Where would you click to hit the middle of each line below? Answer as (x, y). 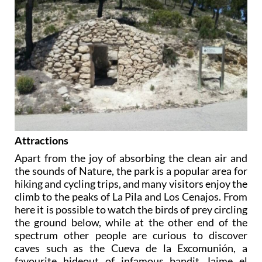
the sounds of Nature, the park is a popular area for (131, 170)
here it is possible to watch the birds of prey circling (131, 209)
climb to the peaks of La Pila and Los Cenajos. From (131, 196)
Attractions (42, 140)
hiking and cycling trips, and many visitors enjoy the (131, 183)
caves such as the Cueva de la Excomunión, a (131, 248)
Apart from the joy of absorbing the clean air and (131, 158)
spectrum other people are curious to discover (131, 235)
